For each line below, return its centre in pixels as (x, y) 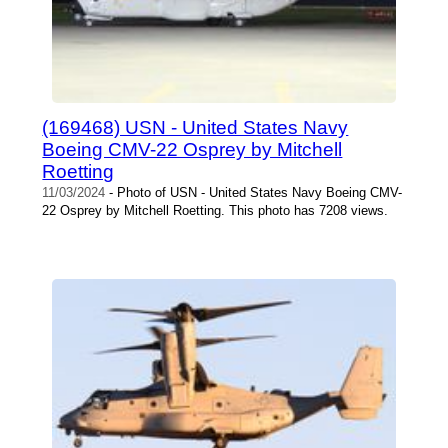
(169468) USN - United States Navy (195, 127)
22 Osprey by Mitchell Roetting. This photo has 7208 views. (215, 210)
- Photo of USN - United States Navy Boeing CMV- (254, 192)
